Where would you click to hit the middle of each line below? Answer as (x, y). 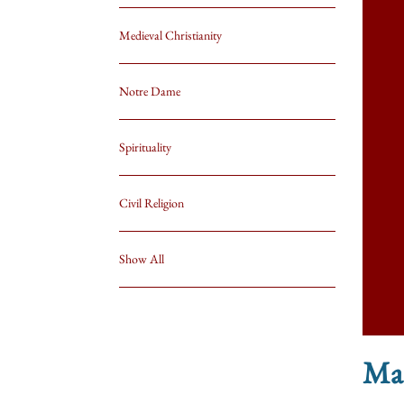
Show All (142, 259)
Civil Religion (151, 203)
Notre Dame (150, 91)
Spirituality (145, 147)
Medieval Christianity (170, 35)
